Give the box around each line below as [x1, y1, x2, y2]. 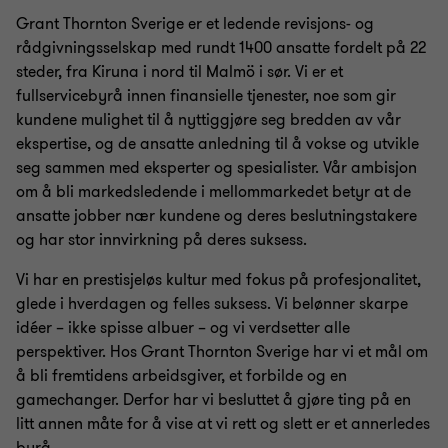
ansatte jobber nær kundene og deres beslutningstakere [16, 205, 417, 227]
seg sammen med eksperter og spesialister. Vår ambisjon [16, 157, 417, 179]
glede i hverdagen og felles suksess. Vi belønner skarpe [16, 293, 408, 315]
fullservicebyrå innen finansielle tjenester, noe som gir [16, 85, 396, 107]
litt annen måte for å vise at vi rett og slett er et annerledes [16, 413, 430, 435]
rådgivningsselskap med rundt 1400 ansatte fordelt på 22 [16, 37, 426, 59]
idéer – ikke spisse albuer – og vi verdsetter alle [16, 317, 350, 339]
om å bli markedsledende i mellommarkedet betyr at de [16, 181, 411, 203]
